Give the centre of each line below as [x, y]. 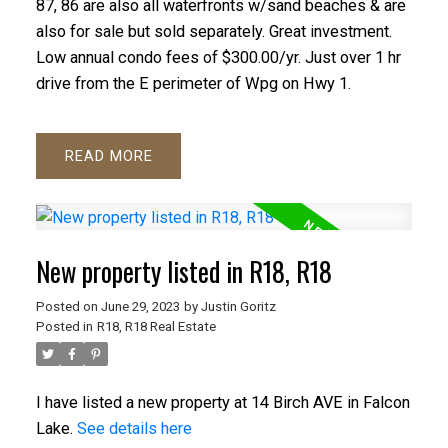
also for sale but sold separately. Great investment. [213, 31]
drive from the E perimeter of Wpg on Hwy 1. [193, 83]
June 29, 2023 [140, 306]
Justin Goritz [238, 306]
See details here [134, 428]
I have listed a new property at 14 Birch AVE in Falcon [222, 402]
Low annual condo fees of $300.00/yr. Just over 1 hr [218, 57]
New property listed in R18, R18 [183, 271]
